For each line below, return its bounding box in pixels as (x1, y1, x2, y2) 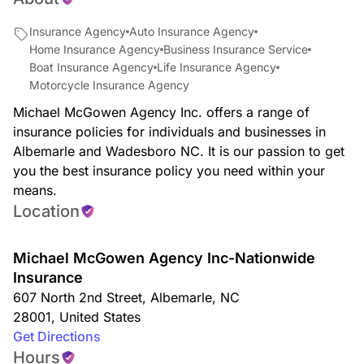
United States (55, 309, 141, 325)
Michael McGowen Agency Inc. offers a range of (13, 104, 310, 120)
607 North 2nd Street (13, 289, 142, 305)
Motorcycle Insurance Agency (29, 78, 189, 92)
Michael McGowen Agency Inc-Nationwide (13, 249, 315, 266)
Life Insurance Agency (157, 60, 276, 74)
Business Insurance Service (163, 42, 308, 56)
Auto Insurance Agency (129, 24, 254, 38)
